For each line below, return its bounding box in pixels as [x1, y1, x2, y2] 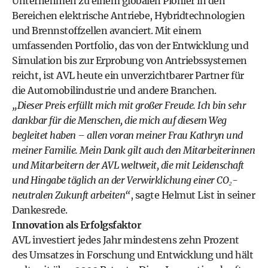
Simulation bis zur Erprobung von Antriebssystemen [12, 54, 247, 66]
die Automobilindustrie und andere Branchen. [12, 84, 217, 96]
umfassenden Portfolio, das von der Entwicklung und [12, 39, 248, 51]
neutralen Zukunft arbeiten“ [12, 189, 130, 201]
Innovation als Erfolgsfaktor [12, 219, 141, 231]
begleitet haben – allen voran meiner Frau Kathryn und [12, 129, 243, 141]
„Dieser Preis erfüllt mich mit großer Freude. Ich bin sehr [12, 99, 246, 111]
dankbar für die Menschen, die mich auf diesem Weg [12, 114, 227, 126]
